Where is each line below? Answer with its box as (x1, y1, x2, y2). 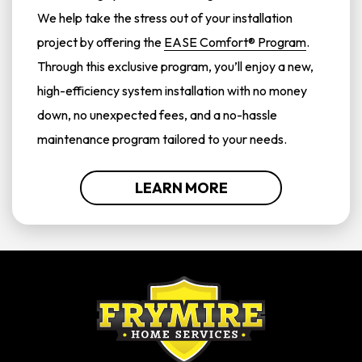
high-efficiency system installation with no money (37, 82, 307, 99)
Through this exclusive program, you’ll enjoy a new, (37, 58, 314, 74)
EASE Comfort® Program (164, 34, 306, 50)
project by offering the (37, 34, 164, 50)
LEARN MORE (134, 179, 228, 197)
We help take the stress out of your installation (37, 10, 293, 26)
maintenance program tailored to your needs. (37, 131, 287, 147)
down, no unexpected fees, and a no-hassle (37, 107, 277, 123)
